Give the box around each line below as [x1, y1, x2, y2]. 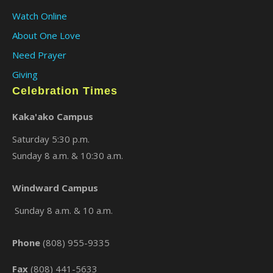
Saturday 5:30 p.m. [12, 133, 90, 146]
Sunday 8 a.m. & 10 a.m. [12, 204, 113, 217]
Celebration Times [12, 85, 118, 97]
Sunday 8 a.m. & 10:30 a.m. [12, 149, 123, 162]
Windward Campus [12, 182, 98, 194]
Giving [12, 68, 38, 81]
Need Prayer [12, 49, 66, 62]
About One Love [12, 29, 80, 42]
